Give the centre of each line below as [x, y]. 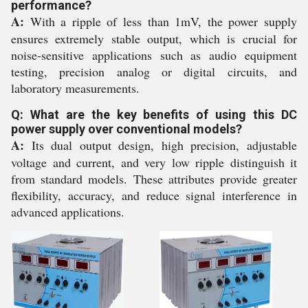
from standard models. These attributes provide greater [154, 179]
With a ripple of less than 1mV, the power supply [161, 22]
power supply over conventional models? [126, 129]
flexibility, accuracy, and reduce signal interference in [154, 196]
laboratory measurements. [75, 88]
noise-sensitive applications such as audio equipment [154, 55]
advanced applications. [68, 212]
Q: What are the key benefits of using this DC [154, 115]
